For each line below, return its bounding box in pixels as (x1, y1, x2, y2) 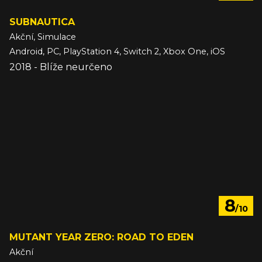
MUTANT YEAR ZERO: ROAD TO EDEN (9, 232, 194, 243)
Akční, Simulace (9, 32, 76, 43)
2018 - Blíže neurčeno (9, 61, 112, 73)
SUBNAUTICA (9, 16, 75, 28)
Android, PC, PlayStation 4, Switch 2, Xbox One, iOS (9, 46, 225, 57)
